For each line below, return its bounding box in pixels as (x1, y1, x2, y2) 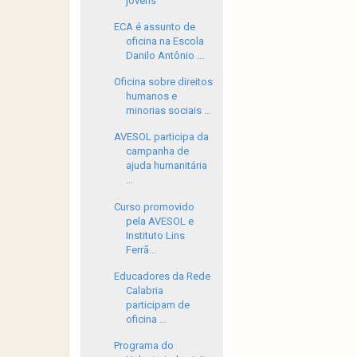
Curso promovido (114, 200, 195, 213)
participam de (126, 298, 190, 311)
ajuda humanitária (126, 159, 208, 172)
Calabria (126, 284, 164, 296)
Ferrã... (126, 243, 157, 256)
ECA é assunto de (114, 20, 196, 33)
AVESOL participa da (114, 131, 210, 143)
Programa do (114, 339, 175, 351)
